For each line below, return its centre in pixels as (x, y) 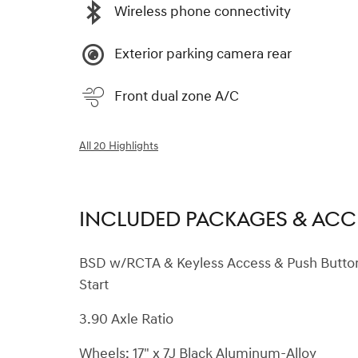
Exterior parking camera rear (203, 54)
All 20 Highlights (119, 146)
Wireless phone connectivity (203, 12)
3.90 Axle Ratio (126, 319)
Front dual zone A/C (177, 97)
